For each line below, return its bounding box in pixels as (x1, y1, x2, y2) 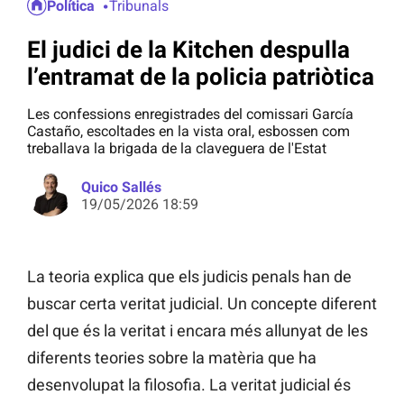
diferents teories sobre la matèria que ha (27, 348, 317, 368)
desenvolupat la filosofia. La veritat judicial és (27, 375, 351, 395)
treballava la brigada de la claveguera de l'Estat (27, 140, 326, 158)
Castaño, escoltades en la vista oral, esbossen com (27, 123, 350, 141)
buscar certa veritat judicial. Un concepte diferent (27, 294, 377, 314)
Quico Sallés (81, 179, 161, 197)
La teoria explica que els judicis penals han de (27, 267, 352, 287)
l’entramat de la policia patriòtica (27, 62, 374, 90)
